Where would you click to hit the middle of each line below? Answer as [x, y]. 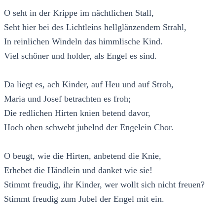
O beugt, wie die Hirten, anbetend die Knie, [83, 156]
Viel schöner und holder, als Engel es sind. [80, 55]
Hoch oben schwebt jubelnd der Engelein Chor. [89, 127]
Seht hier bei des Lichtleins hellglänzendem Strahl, [95, 27]
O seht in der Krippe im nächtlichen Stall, [79, 13]
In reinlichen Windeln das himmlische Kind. [83, 41]
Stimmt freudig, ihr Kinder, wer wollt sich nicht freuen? [104, 184]
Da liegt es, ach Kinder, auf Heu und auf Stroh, [89, 84]
